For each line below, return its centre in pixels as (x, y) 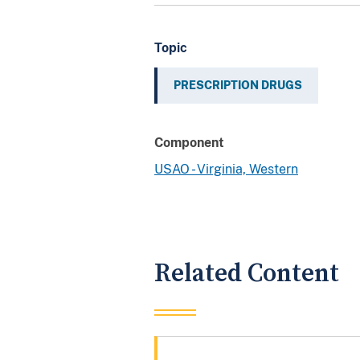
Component (189, 142)
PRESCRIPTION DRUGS (238, 85)
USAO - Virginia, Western (226, 169)
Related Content (247, 273)
